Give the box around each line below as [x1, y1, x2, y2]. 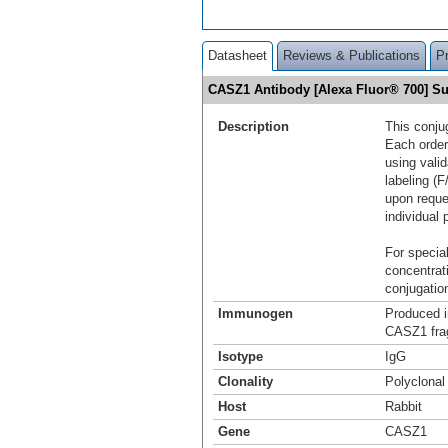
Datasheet [208, 47, 267, 63]
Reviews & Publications [283, 47, 420, 63]
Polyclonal [385, 373, 445, 389]
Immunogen [218, 305, 293, 321]
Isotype [218, 348, 263, 364]
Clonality [218, 373, 273, 389]
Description [218, 118, 289, 134]
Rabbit [385, 398, 422, 414]
